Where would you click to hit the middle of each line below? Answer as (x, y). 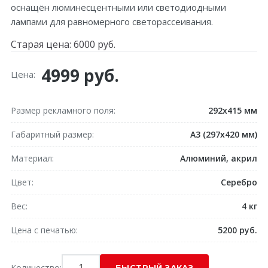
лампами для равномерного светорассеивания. (112, 22)
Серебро (239, 182)
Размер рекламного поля (62, 111)
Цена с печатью (43, 230)
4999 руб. (80, 76)
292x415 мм (233, 111)
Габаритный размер (51, 135)
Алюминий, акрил (219, 159)
